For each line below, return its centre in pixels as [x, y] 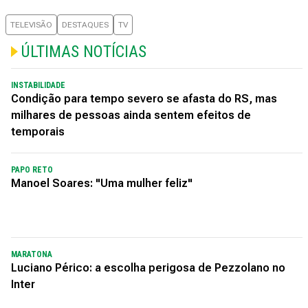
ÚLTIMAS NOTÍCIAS [84, 51]
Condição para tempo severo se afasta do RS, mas [144, 98]
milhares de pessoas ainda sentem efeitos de [131, 115]
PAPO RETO [32, 169]
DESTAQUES [85, 24]
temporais [38, 131]
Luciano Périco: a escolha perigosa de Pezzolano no [148, 267]
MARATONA [32, 254]
